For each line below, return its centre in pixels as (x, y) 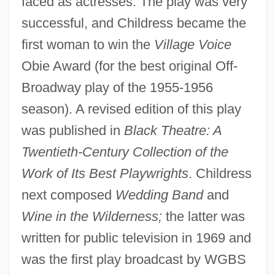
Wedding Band (159, 195)
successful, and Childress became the (134, 23)
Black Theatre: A (172, 130)
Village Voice (192, 44)
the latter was (203, 216)
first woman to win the (87, 44)
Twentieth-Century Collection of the (125, 152)
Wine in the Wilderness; (91, 216)
